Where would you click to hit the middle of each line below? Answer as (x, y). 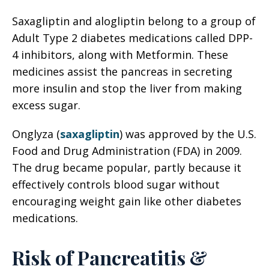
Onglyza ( (36, 134)
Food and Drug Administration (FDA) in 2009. (127, 151)
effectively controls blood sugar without (116, 184)
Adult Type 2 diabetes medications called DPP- (132, 38)
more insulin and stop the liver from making (127, 88)
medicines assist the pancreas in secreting (122, 71)
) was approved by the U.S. (188, 134)
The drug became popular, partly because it (127, 168)
